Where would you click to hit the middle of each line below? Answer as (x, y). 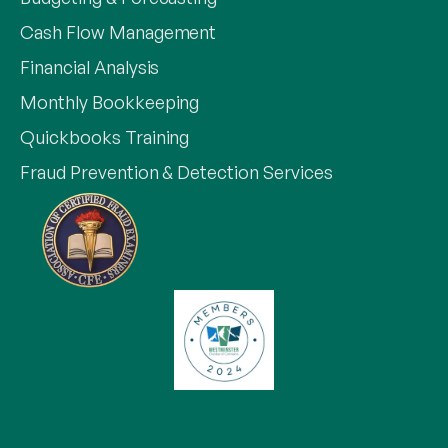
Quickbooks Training (105, 137)
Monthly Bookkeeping (110, 102)
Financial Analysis (90, 67)
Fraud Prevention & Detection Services (176, 172)
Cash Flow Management (118, 32)
